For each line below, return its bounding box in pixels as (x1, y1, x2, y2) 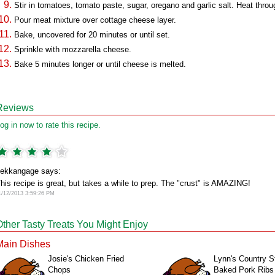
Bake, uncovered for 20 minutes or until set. (14, 30, 170, 39)
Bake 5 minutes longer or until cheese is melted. (14, 60, 186, 69)
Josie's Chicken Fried (48, 254, 124, 263)
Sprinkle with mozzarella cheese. (14, 45, 131, 54)
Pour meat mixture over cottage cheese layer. (14, 15, 176, 25)
